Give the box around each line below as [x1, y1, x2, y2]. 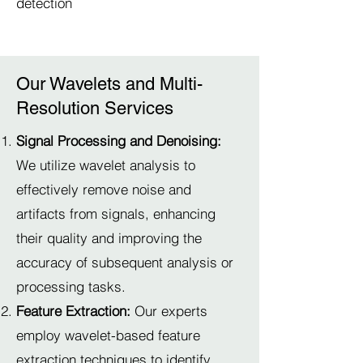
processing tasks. [16, 278, 126, 295]
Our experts [130, 302, 207, 319]
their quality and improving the [16, 229, 202, 246]
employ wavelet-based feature [16, 327, 200, 344]
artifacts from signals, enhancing [16, 205, 216, 222]
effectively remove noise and [16, 181, 191, 198]
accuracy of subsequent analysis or [16, 254, 233, 271]
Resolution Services [16, 98, 173, 118]
